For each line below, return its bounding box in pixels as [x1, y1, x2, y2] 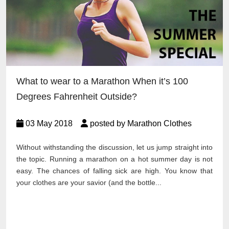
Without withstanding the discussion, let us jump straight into [16, 143, 213, 152]
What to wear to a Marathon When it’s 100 [16, 76, 188, 87]
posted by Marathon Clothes [88, 119, 192, 128]
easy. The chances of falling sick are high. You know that [16, 167, 213, 175]
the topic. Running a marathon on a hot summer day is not [16, 155, 213, 164]
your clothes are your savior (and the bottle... [16, 178, 162, 187]
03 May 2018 [24, 119, 81, 128]
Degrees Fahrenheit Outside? [16, 91, 137, 102]
